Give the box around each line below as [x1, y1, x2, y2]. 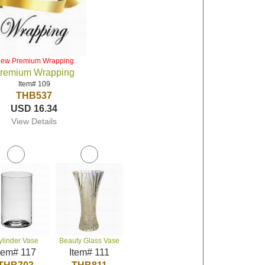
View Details [11, 117, 57, 126]
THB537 [16, 91, 53, 101]
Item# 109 [18, 80, 50, 88]
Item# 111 [69, 247, 109, 257]
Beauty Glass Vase [59, 237, 119, 245]
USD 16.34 [11, 104, 58, 114]
